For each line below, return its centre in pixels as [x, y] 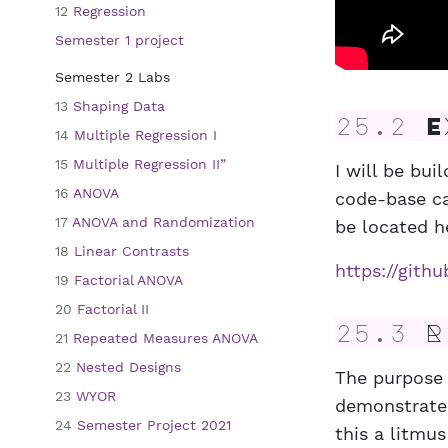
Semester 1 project [119, 40]
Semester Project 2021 [151, 425]
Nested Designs [126, 367]
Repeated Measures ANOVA [163, 338]
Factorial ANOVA [126, 280]
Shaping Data [116, 106]
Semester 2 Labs [112, 77]
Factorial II [110, 309]
